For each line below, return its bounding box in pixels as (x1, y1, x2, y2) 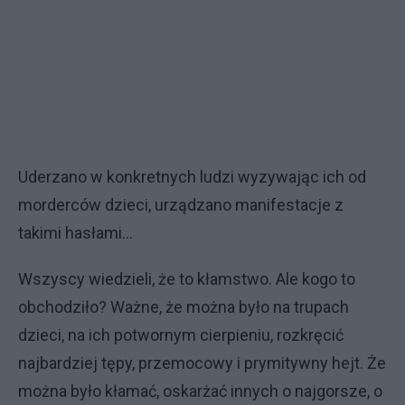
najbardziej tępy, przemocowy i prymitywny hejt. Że (18, 353, 386, 372)
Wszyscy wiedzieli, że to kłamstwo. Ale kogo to (18, 268, 355, 288)
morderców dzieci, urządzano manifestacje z (18, 194, 344, 214)
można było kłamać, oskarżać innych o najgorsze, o (18, 381, 382, 400)
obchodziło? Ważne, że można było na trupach (18, 297, 349, 316)
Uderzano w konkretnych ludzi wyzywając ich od (18, 166, 366, 186)
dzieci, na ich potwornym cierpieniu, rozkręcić (18, 325, 344, 344)
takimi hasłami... (18, 222, 133, 242)
